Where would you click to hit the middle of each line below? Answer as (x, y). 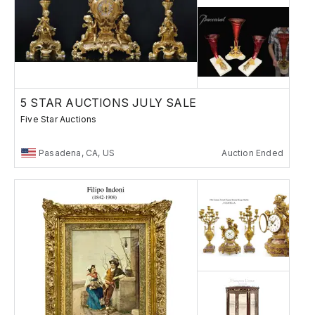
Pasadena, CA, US (77, 153)
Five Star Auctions (59, 119)
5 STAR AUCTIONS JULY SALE (108, 102)
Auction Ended (252, 153)
